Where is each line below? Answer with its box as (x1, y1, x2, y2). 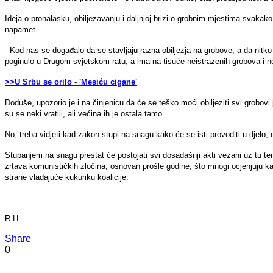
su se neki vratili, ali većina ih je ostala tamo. (5, 108, 165, 118)
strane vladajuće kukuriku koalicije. (5, 172, 129, 182)
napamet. (5, 24, 38, 34)
